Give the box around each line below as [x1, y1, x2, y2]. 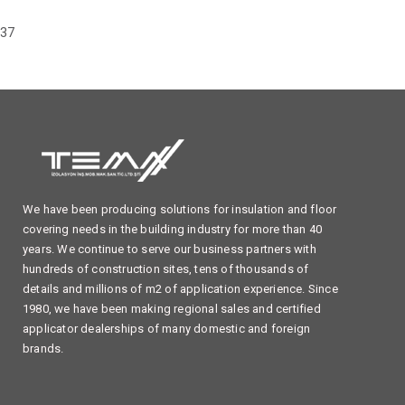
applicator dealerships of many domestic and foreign [23, 322, 311, 335]
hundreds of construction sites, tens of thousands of [23, 262, 309, 276]
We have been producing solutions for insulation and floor [23, 202, 337, 216]
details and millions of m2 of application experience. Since [23, 282, 338, 296]
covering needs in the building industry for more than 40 [23, 222, 323, 236]
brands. [23, 342, 64, 355]
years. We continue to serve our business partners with [23, 242, 316, 256]
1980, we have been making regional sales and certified [23, 302, 321, 316]
